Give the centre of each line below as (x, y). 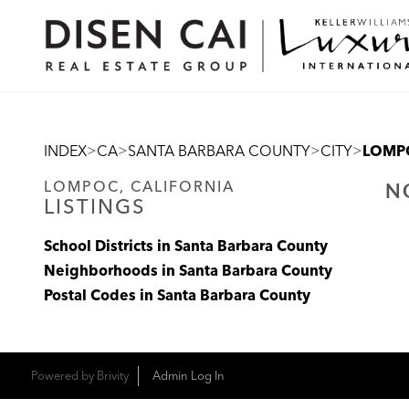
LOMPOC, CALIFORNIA (139, 187)
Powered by (63, 376)
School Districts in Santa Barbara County (186, 246)
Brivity (112, 376)
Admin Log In (188, 376)
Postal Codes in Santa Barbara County (177, 296)
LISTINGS (95, 208)
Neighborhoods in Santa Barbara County (188, 271)
